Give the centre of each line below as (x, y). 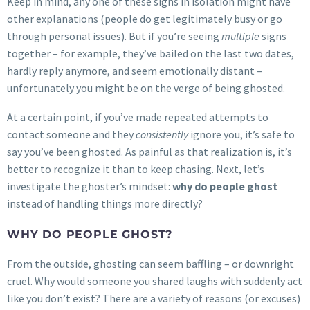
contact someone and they (71, 135)
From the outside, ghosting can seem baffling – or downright (151, 263)
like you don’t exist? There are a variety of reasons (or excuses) (154, 298)
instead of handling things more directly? (105, 204)
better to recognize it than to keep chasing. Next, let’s (136, 169)
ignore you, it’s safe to (241, 135)
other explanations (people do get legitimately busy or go (145, 18)
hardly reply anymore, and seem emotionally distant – (135, 70)
